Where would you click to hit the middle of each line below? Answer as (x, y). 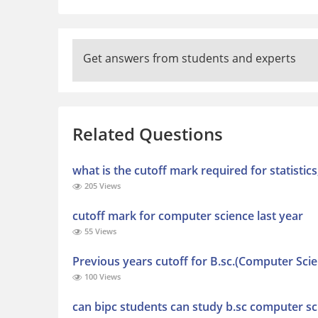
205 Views (102, 186)
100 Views (102, 277)
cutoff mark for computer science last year (188, 216)
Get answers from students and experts (190, 59)
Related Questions (148, 134)
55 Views (99, 231)
